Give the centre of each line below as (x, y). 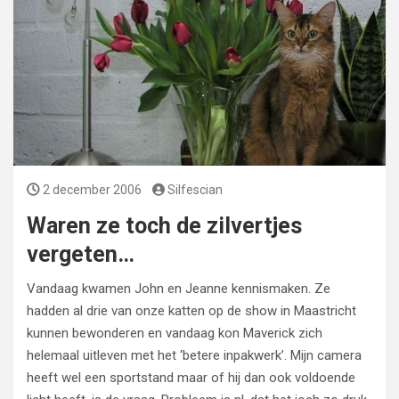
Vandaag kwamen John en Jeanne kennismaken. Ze (179, 289)
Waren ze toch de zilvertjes (164, 226)
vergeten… (81, 254)
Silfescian (195, 190)
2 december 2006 (92, 190)
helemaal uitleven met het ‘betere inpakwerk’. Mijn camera (194, 355)
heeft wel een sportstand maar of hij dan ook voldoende (191, 378)
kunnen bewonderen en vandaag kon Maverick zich (175, 333)
